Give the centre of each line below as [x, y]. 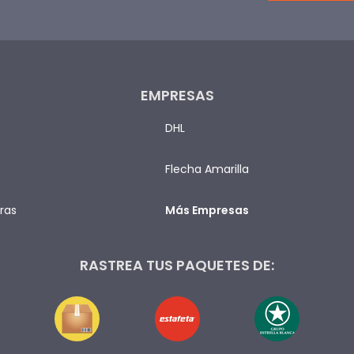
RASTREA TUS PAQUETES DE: [177, 265]
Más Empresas [207, 210]
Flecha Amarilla [207, 169]
